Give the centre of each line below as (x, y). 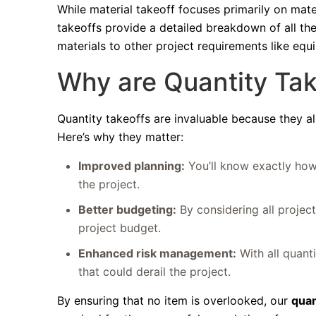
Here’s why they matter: (121, 137)
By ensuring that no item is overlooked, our (175, 300)
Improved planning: (132, 166)
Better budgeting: (128, 209)
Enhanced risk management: (158, 253)
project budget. (120, 228)
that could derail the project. (155, 272)
